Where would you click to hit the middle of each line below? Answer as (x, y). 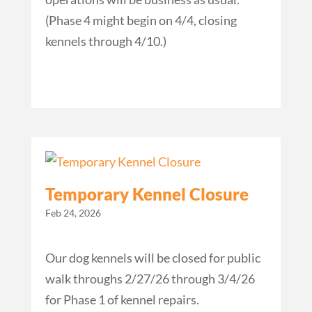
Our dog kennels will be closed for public (153, 257)
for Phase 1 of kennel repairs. (122, 299)
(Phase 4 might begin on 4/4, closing (141, 20)
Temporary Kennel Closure (147, 194)
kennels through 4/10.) (106, 41)
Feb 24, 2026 (73, 212)
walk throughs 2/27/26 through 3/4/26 (150, 278)
